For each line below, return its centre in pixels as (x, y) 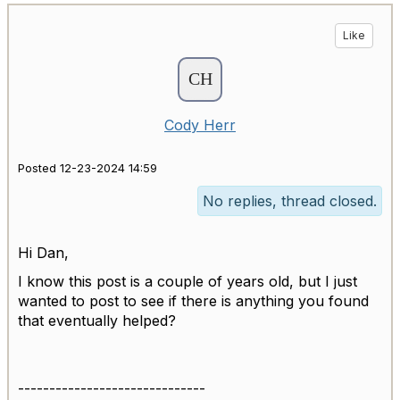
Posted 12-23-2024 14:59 (87, 168)
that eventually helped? (99, 321)
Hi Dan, (46, 253)
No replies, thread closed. (290, 201)
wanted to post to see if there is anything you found (193, 301)
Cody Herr (200, 125)
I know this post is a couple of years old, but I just (187, 281)
